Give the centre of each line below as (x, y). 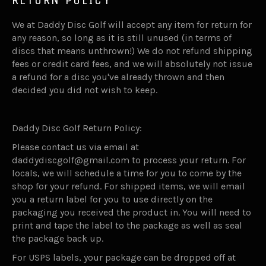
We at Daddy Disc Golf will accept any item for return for (132, 25)
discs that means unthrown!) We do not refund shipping (132, 51)
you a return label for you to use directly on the (112, 199)
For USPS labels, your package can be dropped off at (124, 257)
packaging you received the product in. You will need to (132, 212)
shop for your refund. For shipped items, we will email (129, 186)
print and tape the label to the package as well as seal (127, 225)
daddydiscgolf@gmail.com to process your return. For (129, 160)
